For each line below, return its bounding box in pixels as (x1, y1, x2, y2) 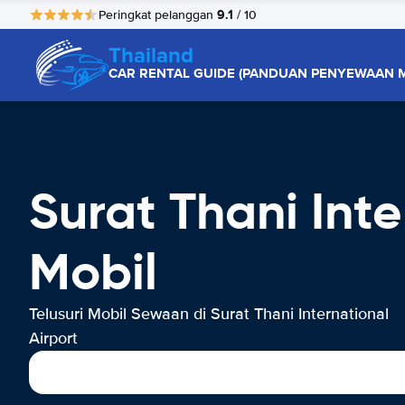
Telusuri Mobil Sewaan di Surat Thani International (29, 304, 389, 324)
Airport (29, 328, 78, 348)
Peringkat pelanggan (99, 6, 217, 23)
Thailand (108, 39, 193, 71)
